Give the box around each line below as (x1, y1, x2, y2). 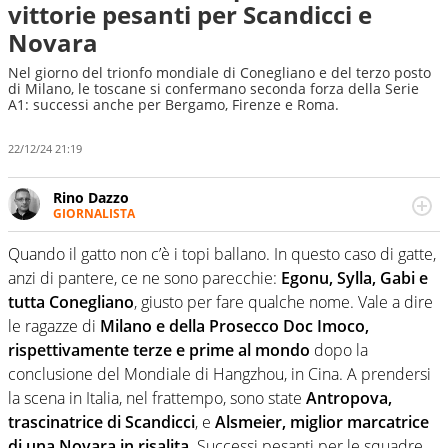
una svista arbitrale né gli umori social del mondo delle (53, 259, 423, 279)
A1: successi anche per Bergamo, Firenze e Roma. (8, 95, 339, 114)
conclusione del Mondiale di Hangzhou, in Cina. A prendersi (8, 363, 431, 386)
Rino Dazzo (53, 187, 129, 207)
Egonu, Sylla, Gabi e (277, 267, 428, 290)
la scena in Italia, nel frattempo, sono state (8, 387, 306, 410)
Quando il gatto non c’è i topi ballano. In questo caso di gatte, (8, 243, 436, 266)
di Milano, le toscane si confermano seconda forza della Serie (8, 79, 419, 98)
